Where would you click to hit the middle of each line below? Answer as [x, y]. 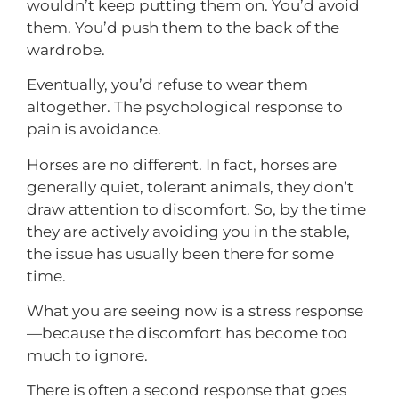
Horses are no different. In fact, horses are [182, 164]
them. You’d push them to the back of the [183, 27]
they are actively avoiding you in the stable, [188, 231]
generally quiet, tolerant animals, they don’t [190, 187]
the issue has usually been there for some [180, 253]
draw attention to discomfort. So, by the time [196, 209]
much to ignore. [87, 356]
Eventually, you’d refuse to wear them [167, 85]
